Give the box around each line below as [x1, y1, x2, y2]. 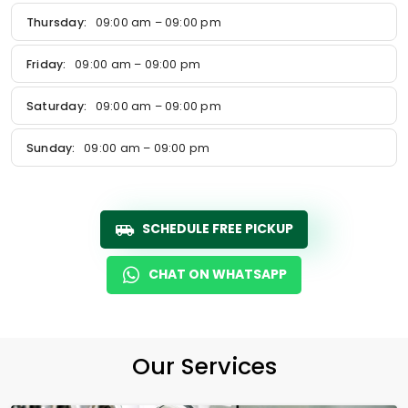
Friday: [26, 56, 66, 72]
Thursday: [26, 14, 87, 30]
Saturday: [26, 97, 87, 114]
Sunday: [26, 139, 76, 156]
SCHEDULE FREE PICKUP [142, 219, 293, 238]
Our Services [131, 350, 277, 382]
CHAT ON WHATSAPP [148, 265, 287, 283]
